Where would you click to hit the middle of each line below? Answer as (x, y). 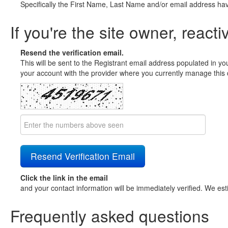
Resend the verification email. (72, 52)
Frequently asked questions (110, 216)
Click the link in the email (64, 178)
